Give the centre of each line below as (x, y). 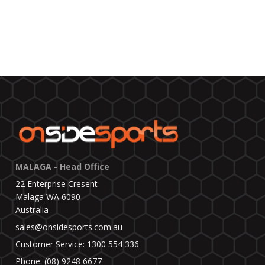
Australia (32, 210)
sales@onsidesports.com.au (69, 227)
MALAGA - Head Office (62, 167)
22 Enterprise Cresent (56, 184)
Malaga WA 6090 (48, 197)
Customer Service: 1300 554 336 (77, 244)
